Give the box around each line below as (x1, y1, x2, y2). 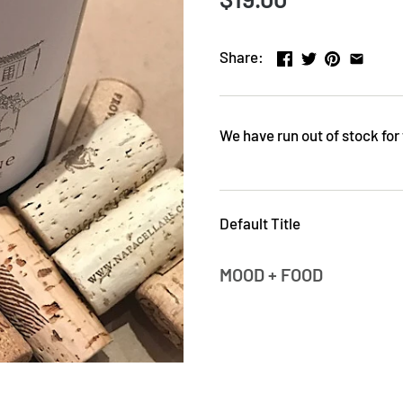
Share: (219, 48, 264, 67)
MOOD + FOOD (219, 263, 323, 285)
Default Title (219, 213, 300, 232)
